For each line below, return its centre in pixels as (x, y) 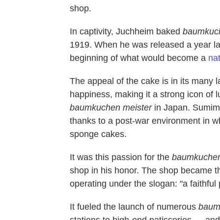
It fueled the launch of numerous (134, 206)
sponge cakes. (98, 134)
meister (137, 107)
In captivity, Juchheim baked (126, 31)
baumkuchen (95, 107)
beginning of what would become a (139, 58)
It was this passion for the (121, 157)
